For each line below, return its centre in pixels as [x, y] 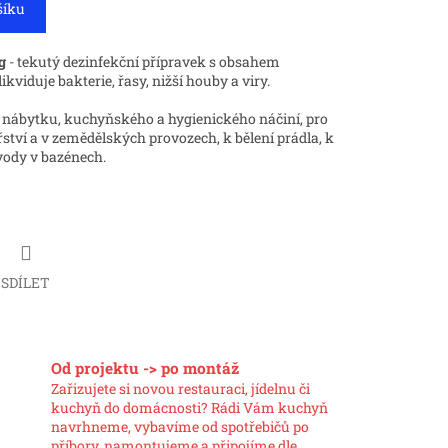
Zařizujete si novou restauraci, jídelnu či [180, 389]
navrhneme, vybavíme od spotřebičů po [179, 427]
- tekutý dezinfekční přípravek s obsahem [143, 62]
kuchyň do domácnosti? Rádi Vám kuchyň [189, 408]
